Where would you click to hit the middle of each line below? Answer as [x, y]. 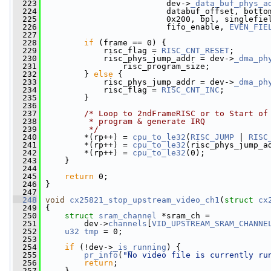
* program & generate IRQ [125, 121]
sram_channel [128, 216]
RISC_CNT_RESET [195, 51]
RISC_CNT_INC [191, 90]
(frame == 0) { [130, 43]
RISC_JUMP [212, 137]
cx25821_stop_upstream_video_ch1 [145, 200]
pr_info [101, 255]
